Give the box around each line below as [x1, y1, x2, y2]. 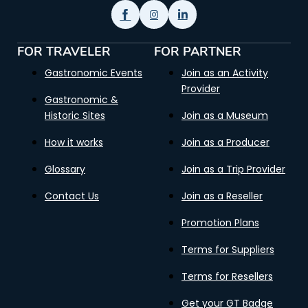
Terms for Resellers [181, 269, 273, 283]
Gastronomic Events [45, 66, 142, 80]
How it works [45, 135, 103, 149]
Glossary [45, 162, 85, 176]
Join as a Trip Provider [181, 162, 285, 176]
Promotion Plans [181, 216, 259, 230]
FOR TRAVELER [17, 43, 111, 60]
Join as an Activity [181, 66, 268, 80]
